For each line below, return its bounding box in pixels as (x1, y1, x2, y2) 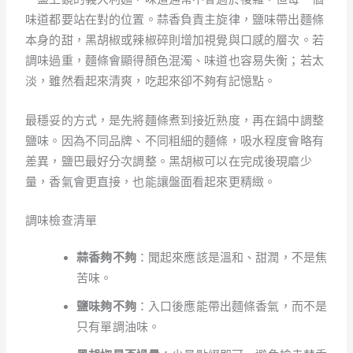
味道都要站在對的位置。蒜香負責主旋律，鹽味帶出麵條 (25, 12, 324, 26)
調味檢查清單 (25, 213, 97, 227)
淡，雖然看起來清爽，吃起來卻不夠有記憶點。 (25, 73, 277, 87)
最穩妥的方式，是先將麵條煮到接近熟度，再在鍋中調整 (25, 113, 324, 127)
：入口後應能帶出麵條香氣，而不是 (136, 299, 328, 314)
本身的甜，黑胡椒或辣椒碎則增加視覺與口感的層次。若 (25, 32, 324, 46)
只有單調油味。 (76, 320, 161, 334)
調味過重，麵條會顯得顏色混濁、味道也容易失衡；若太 (25, 53, 324, 67)
